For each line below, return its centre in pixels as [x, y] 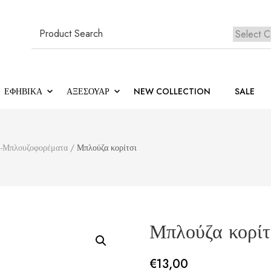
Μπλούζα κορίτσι [107, 147]
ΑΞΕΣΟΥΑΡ [88, 91]
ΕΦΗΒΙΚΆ [23, 91]
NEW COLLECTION [172, 91]
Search [52, 32]
